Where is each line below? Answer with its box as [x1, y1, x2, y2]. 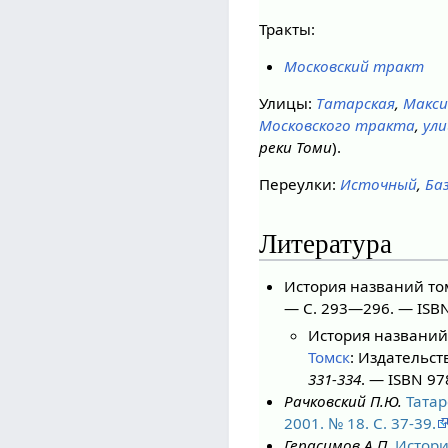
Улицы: [259, 93, 317, 114]
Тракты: [259, 18, 316, 39]
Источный [340, 174, 418, 195]
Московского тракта [259, 115, 416, 136]
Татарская [316, 93, 396, 114]
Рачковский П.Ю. [283, 390, 402, 411]
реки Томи [259, 137, 333, 158]
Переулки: [259, 174, 341, 195]
